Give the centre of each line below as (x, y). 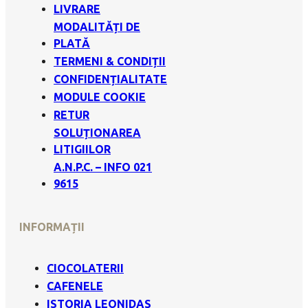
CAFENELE (75, 286)
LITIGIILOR (82, 150)
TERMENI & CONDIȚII (110, 62)
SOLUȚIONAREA (97, 133)
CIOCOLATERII (85, 268)
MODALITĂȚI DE (97, 27)
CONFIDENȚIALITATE (110, 79)
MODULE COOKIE (100, 97)
